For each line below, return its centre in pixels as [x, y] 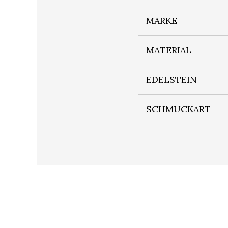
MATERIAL [169, 50]
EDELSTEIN [172, 80]
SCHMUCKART [178, 109]
